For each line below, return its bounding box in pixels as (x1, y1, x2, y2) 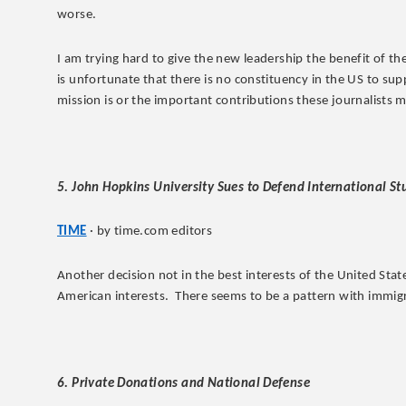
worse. (57, 8, 97, 23)
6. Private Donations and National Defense (57, 376, 311, 391)
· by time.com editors (86, 225, 213, 239)
